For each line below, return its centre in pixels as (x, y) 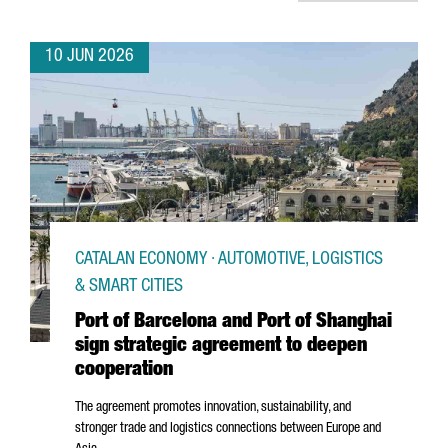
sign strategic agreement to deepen (221, 347)
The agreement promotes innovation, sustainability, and (213, 408)
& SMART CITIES (129, 287)
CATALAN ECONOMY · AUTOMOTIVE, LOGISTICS (229, 260)
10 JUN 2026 (89, 57)
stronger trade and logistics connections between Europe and (228, 429)
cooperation (124, 371)
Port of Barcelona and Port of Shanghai (233, 323)
